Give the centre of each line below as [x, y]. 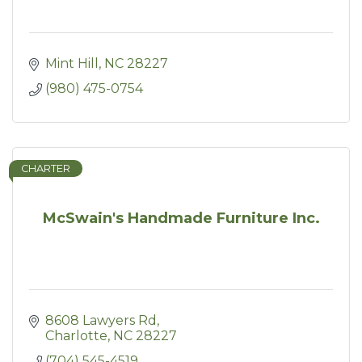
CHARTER [46, 168]
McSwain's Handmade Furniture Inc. [181, 218]
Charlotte [76, 336]
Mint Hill [72, 63]
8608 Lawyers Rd [101, 320]
